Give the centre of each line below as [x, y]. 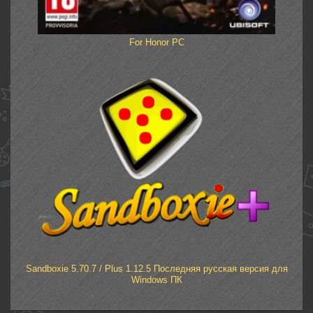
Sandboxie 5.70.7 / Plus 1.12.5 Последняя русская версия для [156, 269]
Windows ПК [156, 280]
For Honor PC [156, 42]
